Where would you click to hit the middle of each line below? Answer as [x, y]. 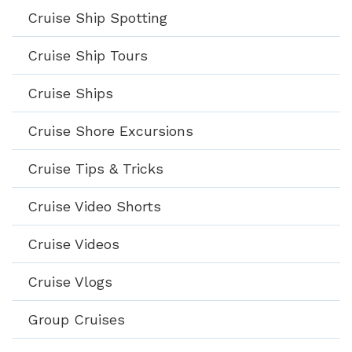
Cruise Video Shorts [94, 206]
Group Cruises [76, 319]
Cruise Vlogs [70, 281]
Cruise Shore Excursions [110, 130]
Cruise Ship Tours [88, 55]
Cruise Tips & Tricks [95, 168]
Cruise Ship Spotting [97, 17]
